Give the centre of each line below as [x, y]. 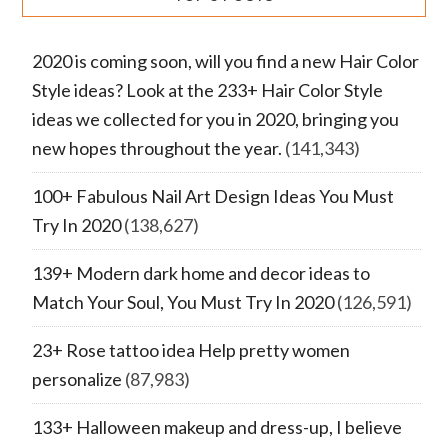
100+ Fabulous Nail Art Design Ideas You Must [212, 195]
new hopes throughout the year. [156, 147]
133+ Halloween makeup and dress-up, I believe [216, 426]
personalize [76, 378]
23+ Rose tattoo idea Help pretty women [190, 349]
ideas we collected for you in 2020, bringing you [215, 118]
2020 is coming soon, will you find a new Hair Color [225, 60]
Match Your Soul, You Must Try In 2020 [182, 301]
